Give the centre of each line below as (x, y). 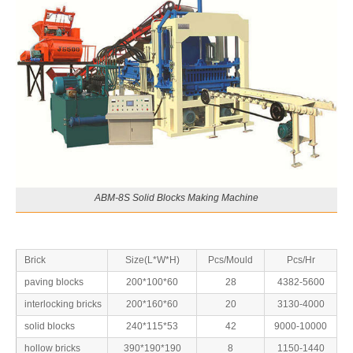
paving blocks (54, 282)
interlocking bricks (63, 304)
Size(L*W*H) (152, 260)
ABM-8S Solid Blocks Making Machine (176, 197)
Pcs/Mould (230, 260)
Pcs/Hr (301, 260)
